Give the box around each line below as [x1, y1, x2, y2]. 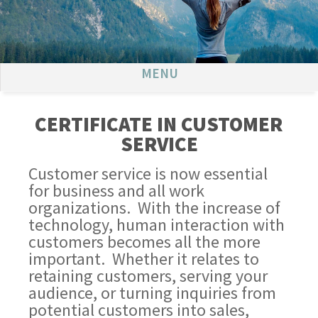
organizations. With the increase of [28, 197, 281, 219]
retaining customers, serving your [28, 265, 268, 287]
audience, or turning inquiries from [28, 282, 277, 305]
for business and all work [28, 180, 205, 202]
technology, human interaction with [28, 214, 285, 236]
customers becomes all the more [28, 231, 261, 253]
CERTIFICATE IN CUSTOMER [35, 111, 283, 138]
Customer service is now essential [28, 163, 268, 185]
